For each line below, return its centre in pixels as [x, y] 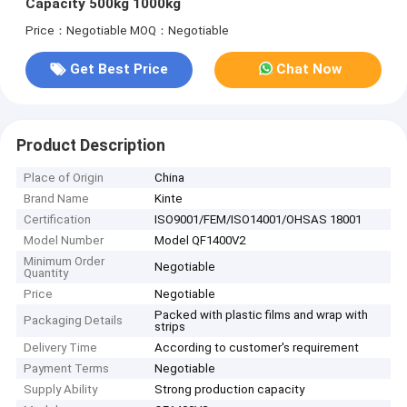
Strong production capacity [230, 390]
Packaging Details [74, 321]
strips [170, 327]
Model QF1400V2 [200, 241]
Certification [58, 220]
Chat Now [309, 69]
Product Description [90, 145]
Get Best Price [119, 69]
